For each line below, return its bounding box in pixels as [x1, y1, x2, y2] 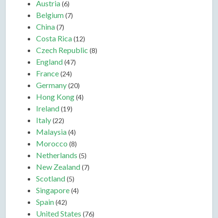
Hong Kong [36, 92, 74, 102]
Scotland [36, 174, 65, 183]
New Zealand [36, 162, 80, 172]
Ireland [36, 104, 59, 113]
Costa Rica [36, 34, 72, 43]
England [36, 57, 63, 67]
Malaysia [36, 127, 67, 137]
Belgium [36, 10, 64, 20]
